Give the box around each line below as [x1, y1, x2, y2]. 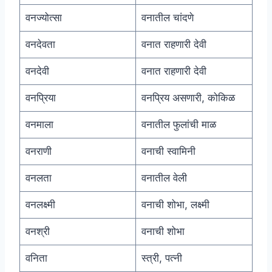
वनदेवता [25, 38, 55, 51]
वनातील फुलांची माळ [141, 118, 216, 131]
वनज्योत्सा [25, 12, 62, 24]
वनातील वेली [141, 172, 187, 185]
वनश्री [25, 225, 50, 238]
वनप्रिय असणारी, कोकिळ [141, 92, 235, 104]
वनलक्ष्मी [25, 199, 55, 211]
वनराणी [25, 145, 52, 158]
